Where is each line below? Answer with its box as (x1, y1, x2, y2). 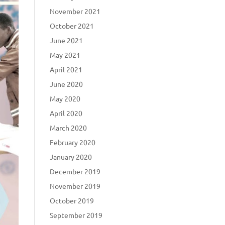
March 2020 (49, 123, 87, 132)
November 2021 (49, 6, 100, 16)
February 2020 (49, 137, 95, 147)
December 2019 (49, 166, 100, 176)
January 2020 (49, 152, 92, 161)
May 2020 (49, 93, 80, 103)
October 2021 (49, 21, 94, 30)
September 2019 (49, 210, 102, 219)
